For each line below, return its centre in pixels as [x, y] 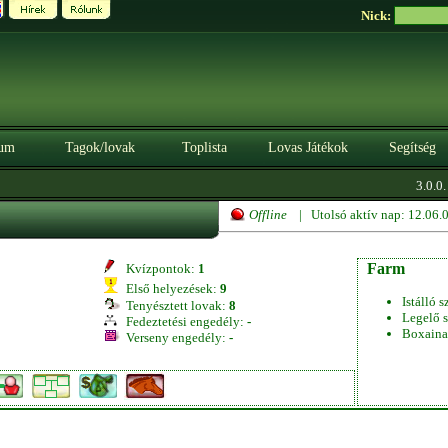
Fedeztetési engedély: [183, 321]
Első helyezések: [170, 288]
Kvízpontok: [159, 268]
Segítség [412, 147]
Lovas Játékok [308, 147]
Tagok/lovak [100, 147]
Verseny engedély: [174, 337]
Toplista [204, 147]
